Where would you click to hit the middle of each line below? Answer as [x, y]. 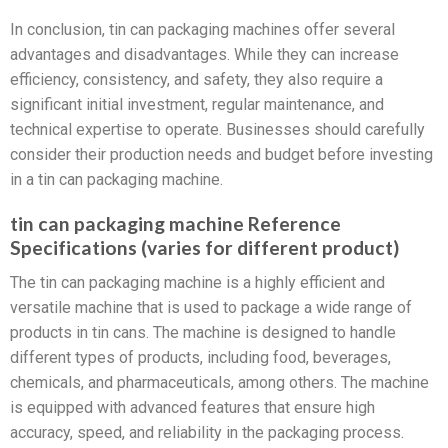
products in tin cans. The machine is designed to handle [203, 332]
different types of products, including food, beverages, [200, 357]
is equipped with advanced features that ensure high [192, 407]
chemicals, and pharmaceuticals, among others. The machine [219, 382]
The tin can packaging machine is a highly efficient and [197, 282]
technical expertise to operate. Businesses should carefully [217, 129]
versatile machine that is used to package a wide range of [211, 307]
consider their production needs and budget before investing [221, 154]
